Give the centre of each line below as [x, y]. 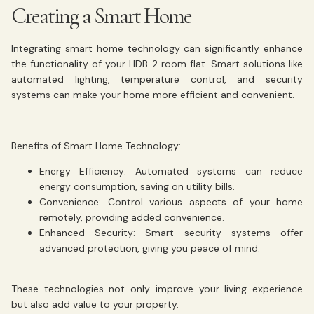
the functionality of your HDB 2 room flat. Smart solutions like [157, 63]
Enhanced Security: [88, 233]
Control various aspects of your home [202, 202]
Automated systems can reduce [215, 171]
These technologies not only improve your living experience [157, 289]
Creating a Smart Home [101, 15]
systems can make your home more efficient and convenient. [153, 94]
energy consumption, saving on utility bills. [137, 187]
